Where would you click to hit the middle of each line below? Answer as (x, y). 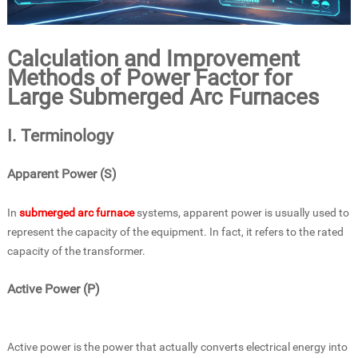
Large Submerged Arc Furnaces (163, 97)
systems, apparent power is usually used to (241, 212)
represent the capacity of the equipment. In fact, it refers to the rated (175, 231)
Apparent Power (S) (62, 173)
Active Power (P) (53, 288)
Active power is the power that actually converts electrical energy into (177, 346)
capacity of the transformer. (76, 251)
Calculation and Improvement (153, 58)
